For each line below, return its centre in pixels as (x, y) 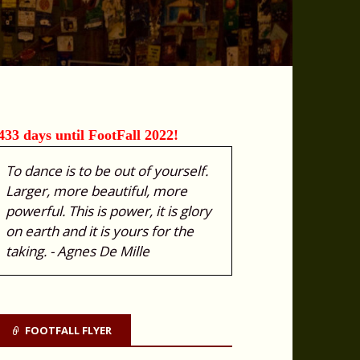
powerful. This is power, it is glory (108, 211)
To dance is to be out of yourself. (106, 170)
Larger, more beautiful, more (96, 190)
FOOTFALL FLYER (69, 330)
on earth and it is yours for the (99, 231)
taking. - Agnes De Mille (77, 251)
